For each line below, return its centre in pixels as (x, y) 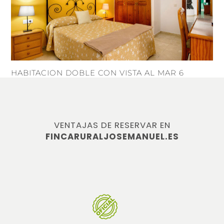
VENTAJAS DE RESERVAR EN (112, 125)
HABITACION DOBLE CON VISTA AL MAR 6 (98, 73)
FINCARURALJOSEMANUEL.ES (112, 137)
